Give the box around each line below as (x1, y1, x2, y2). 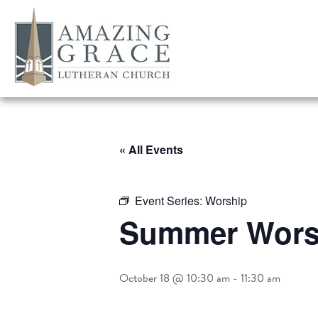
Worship (205, 192, 247, 209)
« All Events (119, 141, 183, 158)
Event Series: (135, 192, 205, 209)
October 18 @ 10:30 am (119, 270, 230, 287)
